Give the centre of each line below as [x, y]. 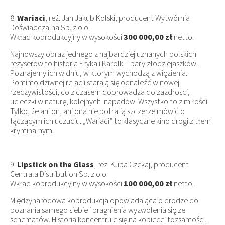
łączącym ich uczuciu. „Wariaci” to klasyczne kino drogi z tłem [110, 121]
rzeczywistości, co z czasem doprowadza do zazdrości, [100, 92]
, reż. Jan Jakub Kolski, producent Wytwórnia [118, 18]
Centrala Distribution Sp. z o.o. [59, 174]
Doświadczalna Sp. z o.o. [50, 27]
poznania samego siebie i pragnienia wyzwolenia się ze [98, 210]
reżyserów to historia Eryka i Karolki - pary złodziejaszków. [104, 64]
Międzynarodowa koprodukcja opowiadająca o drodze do [104, 201]
